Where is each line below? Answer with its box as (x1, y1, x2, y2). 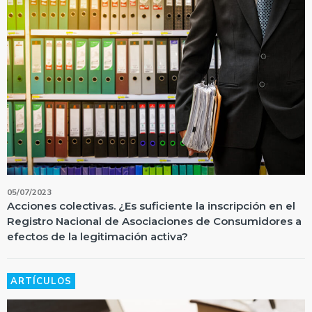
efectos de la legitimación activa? (7, 229, 188, 243)
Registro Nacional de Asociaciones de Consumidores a (7, 214, 302, 228)
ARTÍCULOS (10, 274, 72, 288)
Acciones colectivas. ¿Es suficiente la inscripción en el (7, 198, 295, 212)
